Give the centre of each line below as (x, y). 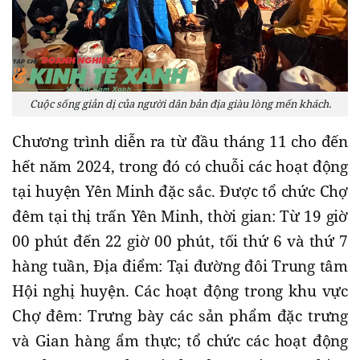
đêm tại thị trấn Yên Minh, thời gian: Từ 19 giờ (180, 216)
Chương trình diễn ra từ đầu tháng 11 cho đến (180, 141)
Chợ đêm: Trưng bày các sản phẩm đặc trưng (180, 315)
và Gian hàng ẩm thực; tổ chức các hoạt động (180, 340)
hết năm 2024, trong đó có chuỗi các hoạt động (180, 166)
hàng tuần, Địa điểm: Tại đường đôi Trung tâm (180, 266)
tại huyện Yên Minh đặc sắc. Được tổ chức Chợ (180, 191)
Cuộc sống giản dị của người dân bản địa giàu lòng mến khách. (180, 103)
